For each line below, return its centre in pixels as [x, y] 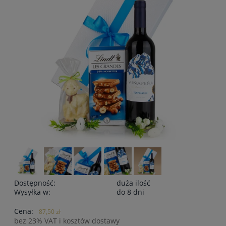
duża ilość [133, 183]
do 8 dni [130, 192]
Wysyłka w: [32, 192]
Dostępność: [35, 183]
